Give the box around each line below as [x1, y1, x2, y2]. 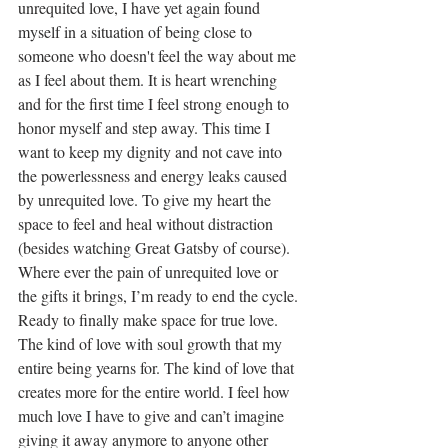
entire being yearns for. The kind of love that [18, 357, 298, 379]
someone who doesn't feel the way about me [18, 45, 300, 67]
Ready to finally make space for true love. [18, 309, 282, 331]
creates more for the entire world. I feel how [18, 381, 294, 403]
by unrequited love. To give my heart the [18, 189, 275, 211]
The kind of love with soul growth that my [18, 333, 286, 355]
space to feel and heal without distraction [18, 213, 277, 235]
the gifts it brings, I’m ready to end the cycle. [18, 285, 302, 307]
